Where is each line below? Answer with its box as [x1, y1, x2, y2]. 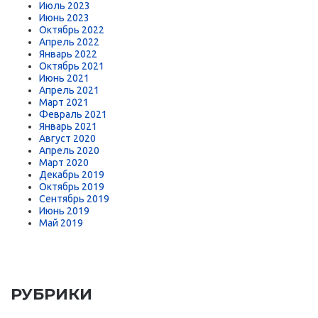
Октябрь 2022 [39, 24, 104, 35]
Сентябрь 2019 [39, 193, 109, 204]
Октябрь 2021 [39, 60, 104, 72]
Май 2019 [39, 217, 83, 229]
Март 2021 [39, 97, 89, 108]
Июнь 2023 [39, 12, 89, 23]
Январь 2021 [39, 121, 97, 132]
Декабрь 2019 [39, 169, 104, 180]
